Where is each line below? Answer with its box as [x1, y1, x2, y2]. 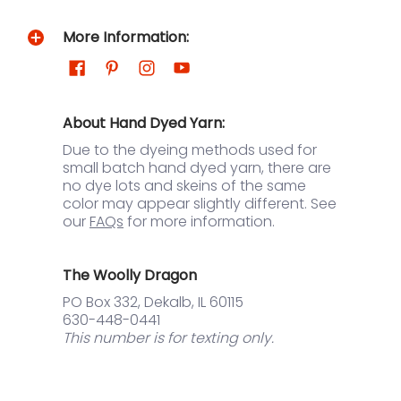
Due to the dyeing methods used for [63, 140, 317, 161]
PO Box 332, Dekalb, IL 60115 [63, 292, 243, 313]
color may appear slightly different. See [63, 193, 337, 215]
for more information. [124, 211, 275, 233]
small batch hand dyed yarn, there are [63, 158, 331, 179]
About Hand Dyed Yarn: [63, 113, 225, 134]
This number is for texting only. [63, 328, 274, 349]
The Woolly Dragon [63, 265, 197, 286]
